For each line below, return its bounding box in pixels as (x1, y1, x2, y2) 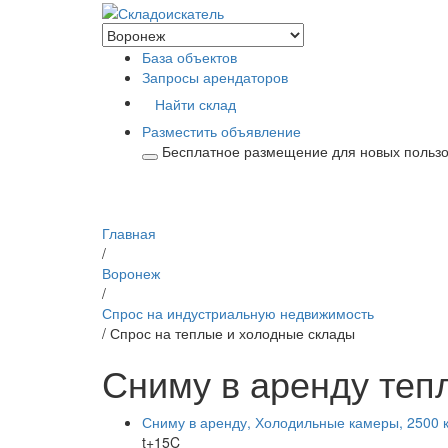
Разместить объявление (142, 121, 301, 142)
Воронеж (102, 263, 160, 284)
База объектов (142, 47, 237, 68)
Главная (102, 223, 156, 244)
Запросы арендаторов (142, 67, 288, 88)
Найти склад (155, 94, 236, 115)
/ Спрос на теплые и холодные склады (102, 323, 355, 344)
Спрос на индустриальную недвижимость (102, 303, 374, 324)
